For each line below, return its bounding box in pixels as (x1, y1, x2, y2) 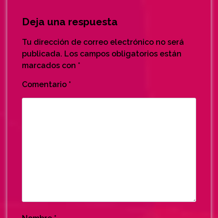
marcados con (22, 61, 78, 70)
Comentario (22, 80, 69, 89)
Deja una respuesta (22, 16, 118, 28)
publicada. (22, 49, 62, 58)
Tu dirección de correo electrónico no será (22, 37, 184, 47)
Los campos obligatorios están (64, 49, 182, 58)
